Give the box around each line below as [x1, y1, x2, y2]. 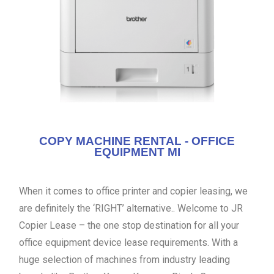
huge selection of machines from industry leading [19, 254, 230, 265]
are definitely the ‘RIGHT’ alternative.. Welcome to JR [19, 202, 243, 214]
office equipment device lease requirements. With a [19, 237, 238, 248]
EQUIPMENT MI [94, 146, 180, 158]
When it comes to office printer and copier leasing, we [19, 185, 248, 197]
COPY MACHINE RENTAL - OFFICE [39, 135, 235, 147]
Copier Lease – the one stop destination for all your [19, 220, 239, 231]
